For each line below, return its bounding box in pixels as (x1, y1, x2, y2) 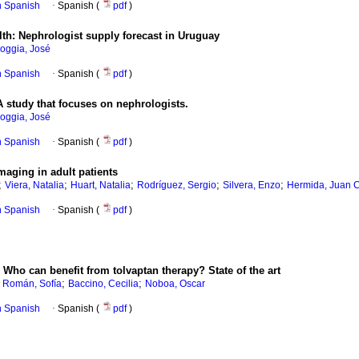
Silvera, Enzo (223, 179, 280, 192)
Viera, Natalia (5, 179, 64, 192)
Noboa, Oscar (145, 278, 205, 290)
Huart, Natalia (71, 179, 131, 192)
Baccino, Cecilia (68, 278, 139, 290)
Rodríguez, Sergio (137, 179, 216, 192)
